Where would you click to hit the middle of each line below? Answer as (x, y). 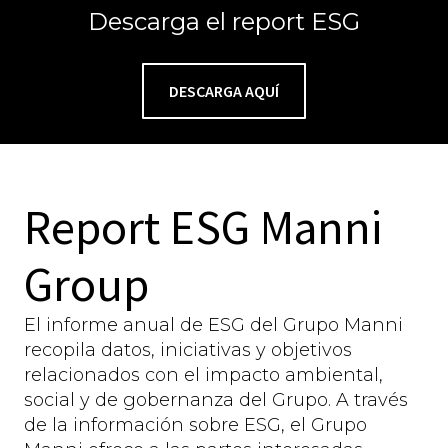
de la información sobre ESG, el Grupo (195, 425)
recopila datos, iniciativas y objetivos (188, 350)
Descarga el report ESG (224, 22)
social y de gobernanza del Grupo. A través (216, 400)
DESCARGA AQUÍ (224, 91)
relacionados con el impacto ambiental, (203, 375)
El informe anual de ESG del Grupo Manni (213, 325)
